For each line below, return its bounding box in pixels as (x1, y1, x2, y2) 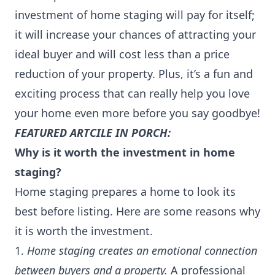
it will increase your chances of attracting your (15, 27, 256, 42)
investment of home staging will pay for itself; (15, 7, 255, 22)
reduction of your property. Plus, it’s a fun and (15, 66, 253, 81)
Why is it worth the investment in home (15, 145, 235, 160)
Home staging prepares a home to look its (15, 184, 236, 199)
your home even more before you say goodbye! (15, 106, 260, 120)
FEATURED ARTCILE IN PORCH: (15, 125, 171, 140)
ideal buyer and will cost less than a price (15, 47, 230, 61)
